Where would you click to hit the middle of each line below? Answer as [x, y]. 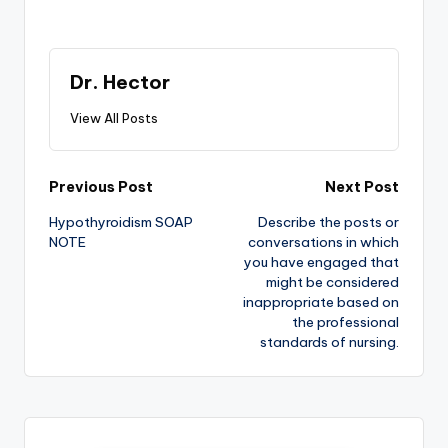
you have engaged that [321, 262]
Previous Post [101, 187]
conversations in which [323, 242]
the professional [345, 322]
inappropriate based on [321, 302]
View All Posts [114, 118]
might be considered [332, 282]
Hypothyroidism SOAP [121, 222]
